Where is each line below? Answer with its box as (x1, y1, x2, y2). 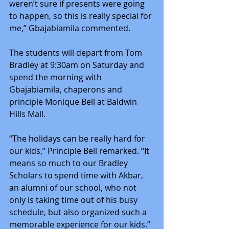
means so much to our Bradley (9, 157, 130, 169)
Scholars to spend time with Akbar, (9, 169, 145, 181)
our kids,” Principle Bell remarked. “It (9, 145, 151, 156)
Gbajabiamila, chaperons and (9, 83, 124, 95)
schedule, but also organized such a (9, 206, 149, 218)
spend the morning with (9, 71, 104, 83)
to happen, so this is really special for (9, 10, 154, 21)
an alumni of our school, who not (9, 181, 139, 193)
